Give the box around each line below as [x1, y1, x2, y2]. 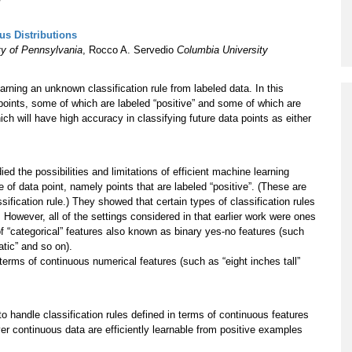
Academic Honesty [195, 66, 282, 78]
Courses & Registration [195, 35, 301, 46]
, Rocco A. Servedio [82, 44, 177, 57]
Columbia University [177, 44, 268, 57]
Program [195, 4, 234, 16]
